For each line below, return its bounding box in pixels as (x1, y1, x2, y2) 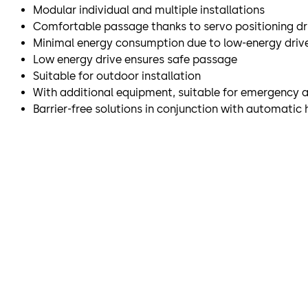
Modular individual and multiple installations (33, 3, 265, 16)
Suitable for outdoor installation (33, 69, 201, 82)
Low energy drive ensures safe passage (33, 52, 237, 66)
